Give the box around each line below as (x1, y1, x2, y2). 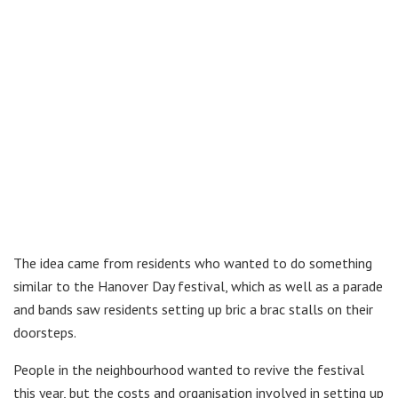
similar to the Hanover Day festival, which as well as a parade (13, 277, 383, 296)
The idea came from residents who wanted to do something (13, 254, 372, 273)
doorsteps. (13, 323, 76, 342)
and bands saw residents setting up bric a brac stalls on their (13, 300, 373, 319)
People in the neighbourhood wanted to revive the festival (13, 361, 364, 379)
